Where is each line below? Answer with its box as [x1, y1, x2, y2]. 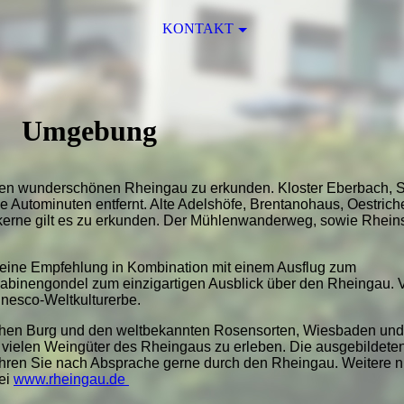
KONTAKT [161, 21, 234, 36]
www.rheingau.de [14, 371, 129, 387]
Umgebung [22, 115, 157, 147]
